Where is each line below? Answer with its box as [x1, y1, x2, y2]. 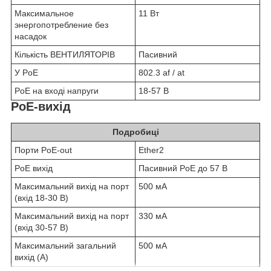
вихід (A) [15, 252, 48, 262]
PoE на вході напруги [15, 86, 99, 96]
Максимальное [15, 8, 74, 19]
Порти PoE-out [15, 145, 72, 155]
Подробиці [112, 126, 159, 137]
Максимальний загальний [15, 240, 116, 250]
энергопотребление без [15, 20, 108, 30]
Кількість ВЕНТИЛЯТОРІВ [15, 50, 115, 60]
